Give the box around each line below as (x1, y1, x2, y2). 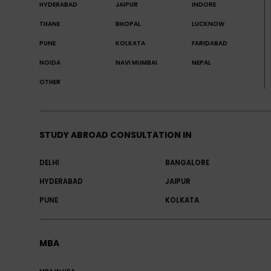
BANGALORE (165, 158, 209, 168)
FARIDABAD (192, 39, 228, 48)
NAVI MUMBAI (116, 58, 158, 68)
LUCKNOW (192, 19, 225, 29)
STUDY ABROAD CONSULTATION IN (39, 129, 192, 142)
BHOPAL (116, 19, 142, 29)
